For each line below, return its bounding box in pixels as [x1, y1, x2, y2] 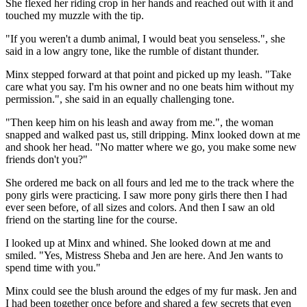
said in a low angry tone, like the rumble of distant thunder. [5, 45, 259, 57]
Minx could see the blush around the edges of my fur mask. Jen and [5, 284, 297, 297]
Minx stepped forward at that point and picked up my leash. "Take [5, 68, 291, 80]
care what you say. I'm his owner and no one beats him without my [5, 80, 294, 93]
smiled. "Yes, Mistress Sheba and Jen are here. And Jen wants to [5, 249, 283, 261]
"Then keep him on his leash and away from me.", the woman [5, 116, 273, 128]
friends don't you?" [5, 153, 88, 165]
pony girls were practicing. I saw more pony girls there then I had [5, 188, 287, 201]
